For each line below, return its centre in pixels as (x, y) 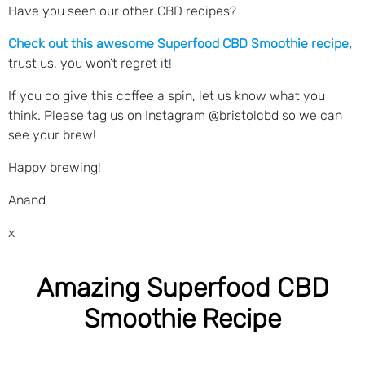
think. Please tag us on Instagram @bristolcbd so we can (175, 115)
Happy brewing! (56, 167)
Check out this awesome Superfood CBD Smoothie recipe (178, 43)
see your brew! (52, 134)
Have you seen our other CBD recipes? (122, 11)
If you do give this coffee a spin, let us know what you (167, 95)
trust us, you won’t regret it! (90, 63)
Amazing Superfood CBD (182, 287)
